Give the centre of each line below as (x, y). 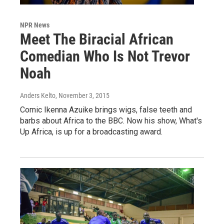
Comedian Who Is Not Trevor (105, 56)
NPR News (35, 25)
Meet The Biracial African (97, 39)
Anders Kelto (38, 96)
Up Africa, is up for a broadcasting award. (91, 132)
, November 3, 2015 (82, 96)
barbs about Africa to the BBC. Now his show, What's (111, 121)
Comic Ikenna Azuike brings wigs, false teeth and (106, 110)
